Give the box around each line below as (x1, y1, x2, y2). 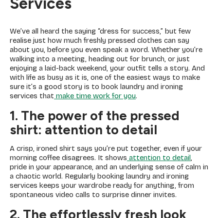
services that (10, 91, 54, 101)
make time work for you (54, 91, 136, 101)
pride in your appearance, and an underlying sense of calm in (10, 163, 208, 172)
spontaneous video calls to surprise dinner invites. (10, 190, 177, 200)
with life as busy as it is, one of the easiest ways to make (10, 73, 200, 82)
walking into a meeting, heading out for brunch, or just (10, 54, 190, 64)
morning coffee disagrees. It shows (10, 153, 127, 163)
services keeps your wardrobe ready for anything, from (10, 181, 194, 190)
